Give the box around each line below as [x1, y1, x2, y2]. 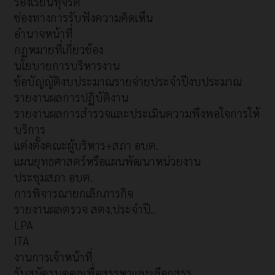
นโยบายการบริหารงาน [14, 57, 120, 72]
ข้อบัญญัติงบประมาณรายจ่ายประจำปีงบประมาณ [14, 73, 242, 88]
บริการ [14, 121, 45, 136]
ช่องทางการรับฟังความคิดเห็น [14, 9, 153, 25]
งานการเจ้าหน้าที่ [14, 249, 93, 264]
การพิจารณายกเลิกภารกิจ [14, 185, 133, 200]
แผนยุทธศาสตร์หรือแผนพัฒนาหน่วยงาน [14, 153, 201, 168]
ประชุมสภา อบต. [14, 169, 93, 184]
